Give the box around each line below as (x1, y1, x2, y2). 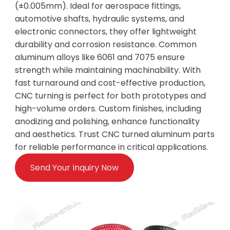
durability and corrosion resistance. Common (14, 39, 197, 50)
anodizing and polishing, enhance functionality (14, 116, 200, 127)
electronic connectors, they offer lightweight (14, 26, 197, 37)
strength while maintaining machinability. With (14, 64, 201, 76)
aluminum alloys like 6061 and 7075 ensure (14, 51, 185, 63)
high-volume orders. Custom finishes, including (14, 103, 201, 114)
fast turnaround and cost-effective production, (14, 77, 205, 89)
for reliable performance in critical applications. (14, 141, 208, 153)
